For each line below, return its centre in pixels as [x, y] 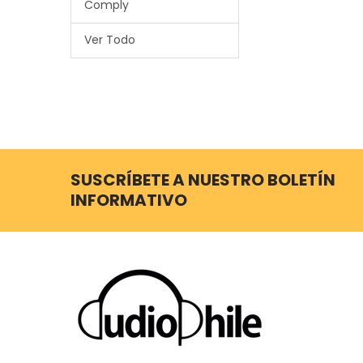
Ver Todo [109, 40]
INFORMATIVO [128, 201]
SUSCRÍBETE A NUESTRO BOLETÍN [203, 180]
